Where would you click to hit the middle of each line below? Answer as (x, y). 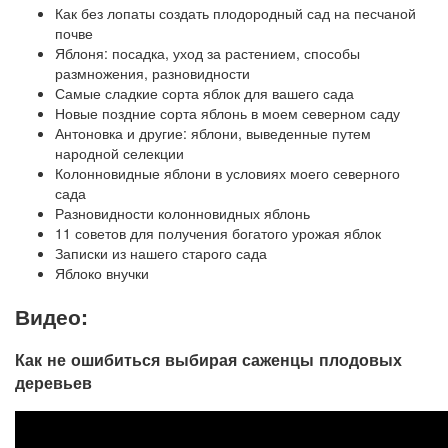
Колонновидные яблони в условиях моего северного (227, 173)
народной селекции (119, 153)
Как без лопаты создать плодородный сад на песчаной (235, 13)
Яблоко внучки (102, 273)
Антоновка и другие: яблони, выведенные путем (213, 133)
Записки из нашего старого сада (161, 253)
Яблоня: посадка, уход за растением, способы (207, 53)
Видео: (51, 315)
